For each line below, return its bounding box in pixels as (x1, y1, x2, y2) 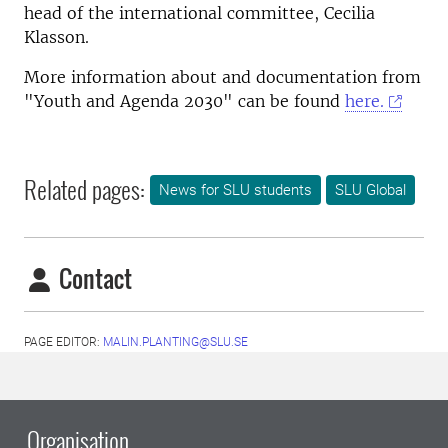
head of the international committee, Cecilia (24, 3, 375, 23)
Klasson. (24, 27, 94, 47)
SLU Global (335, 181, 406, 200)
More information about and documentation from (24, 67, 421, 87)
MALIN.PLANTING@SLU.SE (103, 335, 248, 349)
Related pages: (24, 171, 145, 207)
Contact (54, 260, 132, 296)
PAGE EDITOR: (24, 335, 103, 349)
